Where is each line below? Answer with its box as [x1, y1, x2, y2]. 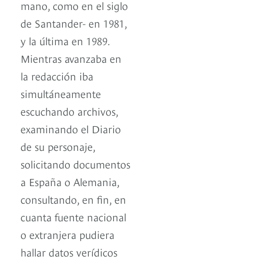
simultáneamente [21, 86, 101, 101]
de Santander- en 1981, [21, 15, 127, 31]
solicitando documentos [21, 156, 130, 171]
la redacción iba [21, 68, 93, 83]
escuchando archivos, [21, 103, 118, 119]
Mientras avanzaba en [21, 50, 122, 66]
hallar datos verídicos [21, 244, 117, 259]
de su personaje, [21, 139, 95, 154]
